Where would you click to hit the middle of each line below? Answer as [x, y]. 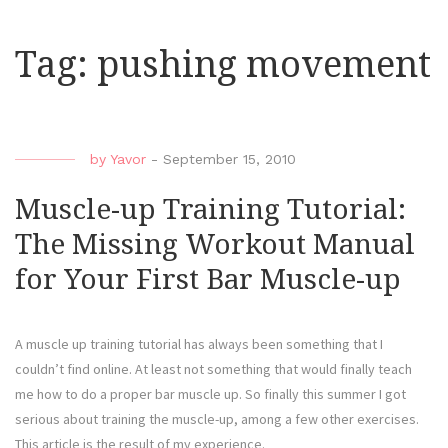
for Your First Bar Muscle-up [208, 280]
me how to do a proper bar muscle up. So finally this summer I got [210, 394]
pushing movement [264, 65]
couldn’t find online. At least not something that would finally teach [213, 369]
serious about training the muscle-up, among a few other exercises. [217, 419]
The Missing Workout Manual [215, 245]
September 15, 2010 [229, 159]
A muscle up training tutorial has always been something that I [199, 344]
